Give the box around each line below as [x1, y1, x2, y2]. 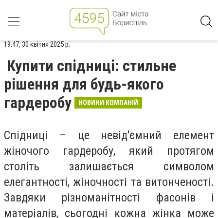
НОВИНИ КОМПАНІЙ [78, 99, 138, 107]
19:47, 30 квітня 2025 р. [4, 40, 70, 49]
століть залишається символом [4, 160, 214, 173]
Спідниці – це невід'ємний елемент [4, 128, 214, 142]
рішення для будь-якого [4, 75, 164, 93]
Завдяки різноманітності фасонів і [4, 191, 214, 204]
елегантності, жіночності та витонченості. [4, 175, 214, 189]
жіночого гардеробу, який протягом [4, 144, 214, 158]
